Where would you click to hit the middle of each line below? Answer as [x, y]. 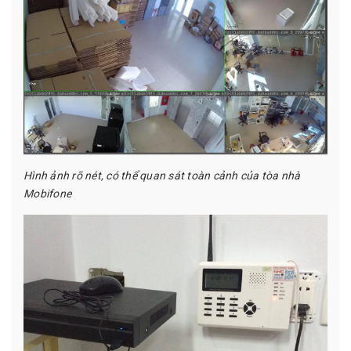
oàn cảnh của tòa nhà [246, 175]
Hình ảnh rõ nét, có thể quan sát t [107, 175]
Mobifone [47, 193]
